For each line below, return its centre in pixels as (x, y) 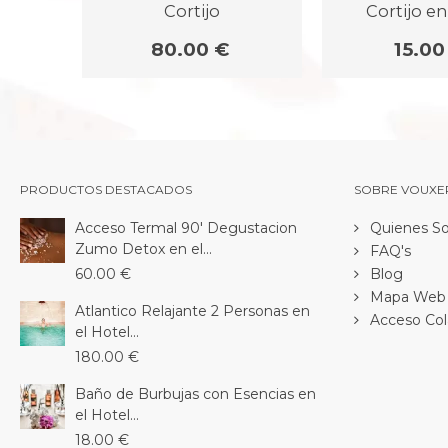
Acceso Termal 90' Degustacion (186, 227)
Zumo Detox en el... (143, 248)
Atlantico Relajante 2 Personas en (192, 310)
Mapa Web (405, 296)
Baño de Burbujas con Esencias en (195, 393)
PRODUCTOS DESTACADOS (106, 189)
